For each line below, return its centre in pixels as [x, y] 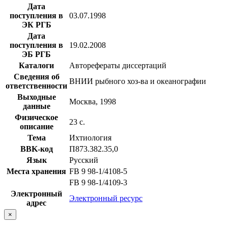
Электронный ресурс [106, 198]
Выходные [36, 97]
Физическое [36, 117]
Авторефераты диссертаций [118, 65]
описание [36, 126]
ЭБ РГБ [36, 54]
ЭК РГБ [36, 24]
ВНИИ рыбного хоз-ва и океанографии [138, 81]
